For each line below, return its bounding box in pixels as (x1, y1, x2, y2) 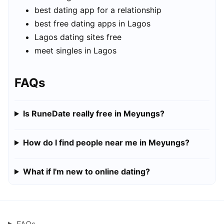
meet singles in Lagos (34, 45, 116, 56)
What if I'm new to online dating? (22, 166, 150, 176)
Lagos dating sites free (34, 32, 121, 42)
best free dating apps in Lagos (34, 18, 150, 29)
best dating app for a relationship (34, 5, 161, 15)
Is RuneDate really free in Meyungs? (22, 108, 164, 118)
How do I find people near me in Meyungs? (22, 137, 189, 147)
